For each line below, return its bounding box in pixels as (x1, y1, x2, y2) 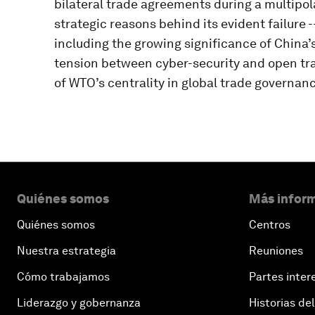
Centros (249, 218, 290, 232)
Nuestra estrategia (17, 244, 116, 258)
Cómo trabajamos (17, 270, 110, 284)
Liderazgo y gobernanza (17, 296, 141, 310)
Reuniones (249, 244, 303, 258)
